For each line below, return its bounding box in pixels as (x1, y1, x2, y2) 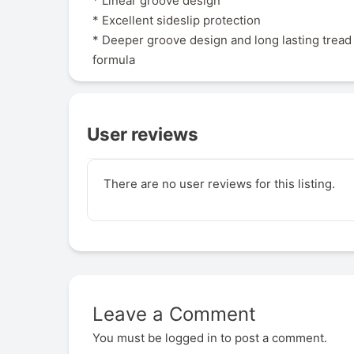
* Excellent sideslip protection (92, 12, 261, 28)
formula (92, 51, 135, 67)
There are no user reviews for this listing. (103, 176, 335, 192)
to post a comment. (217, 330, 327, 345)
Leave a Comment (92, 302, 256, 326)
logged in (165, 330, 217, 345)
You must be (92, 330, 165, 345)
